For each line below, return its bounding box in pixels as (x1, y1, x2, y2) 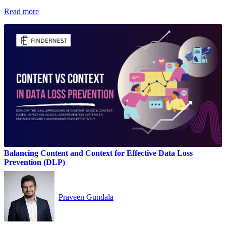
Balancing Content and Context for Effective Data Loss (4, 148, 193, 157)
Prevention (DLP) (4, 157, 65, 166)
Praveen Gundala (59, 192, 114, 201)
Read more (4, 7, 39, 16)
